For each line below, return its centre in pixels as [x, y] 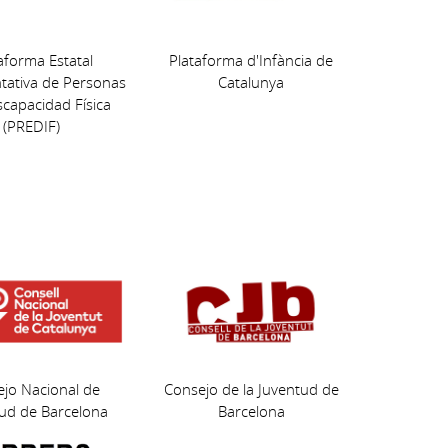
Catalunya [251, 82]
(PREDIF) [32, 126]
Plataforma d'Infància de [251, 60]
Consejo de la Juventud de [251, 389]
